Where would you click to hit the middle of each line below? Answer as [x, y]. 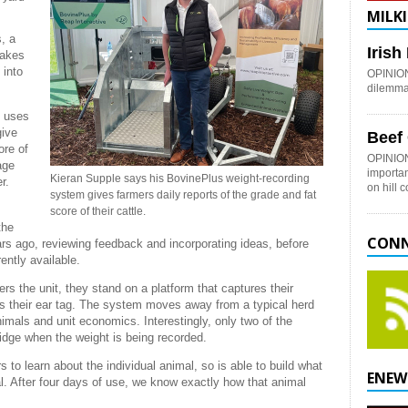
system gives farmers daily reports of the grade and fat [183, 195]
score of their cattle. [98, 211]
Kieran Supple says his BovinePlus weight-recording [180, 178]
